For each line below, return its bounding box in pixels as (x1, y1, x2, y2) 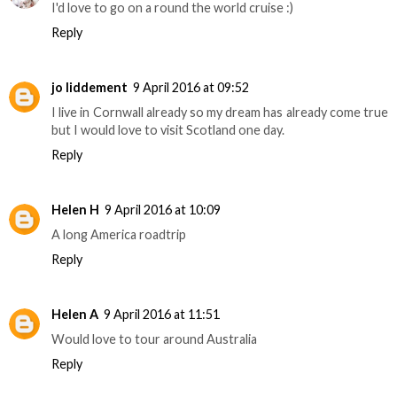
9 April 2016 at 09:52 (133, 79, 249, 95)
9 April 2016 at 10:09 (105, 201, 221, 217)
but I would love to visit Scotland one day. (51, 121, 284, 137)
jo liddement (51, 79, 128, 95)
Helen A (51, 306, 98, 322)
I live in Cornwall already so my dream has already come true (51, 104, 388, 120)
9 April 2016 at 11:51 (104, 306, 220, 322)
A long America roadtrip (51, 226, 186, 242)
